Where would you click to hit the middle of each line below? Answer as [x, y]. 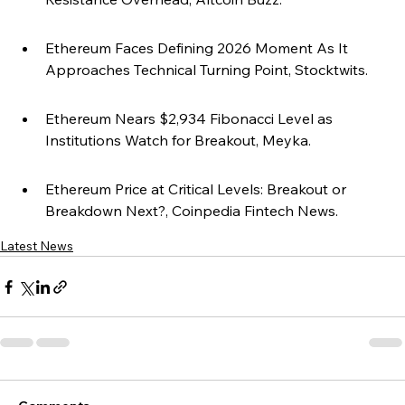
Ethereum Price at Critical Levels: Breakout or [198, 189]
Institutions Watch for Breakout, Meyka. [178, 141]
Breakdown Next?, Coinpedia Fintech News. [192, 211]
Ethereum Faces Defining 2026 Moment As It [198, 48]
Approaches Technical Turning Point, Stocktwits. [207, 70]
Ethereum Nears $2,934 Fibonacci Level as [191, 119]
